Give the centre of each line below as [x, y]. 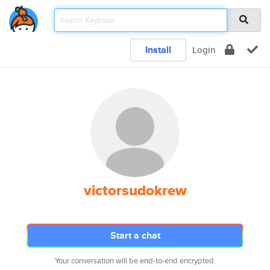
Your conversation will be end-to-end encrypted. [135, 261]
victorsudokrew [135, 190]
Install [158, 50]
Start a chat [135, 235]
